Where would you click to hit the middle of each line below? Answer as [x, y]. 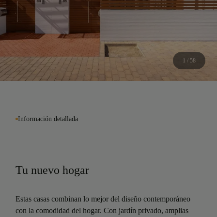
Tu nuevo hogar [52, 170]
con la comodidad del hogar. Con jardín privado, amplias [102, 211]
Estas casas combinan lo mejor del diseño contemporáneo [103, 199]
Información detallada [48, 119]
